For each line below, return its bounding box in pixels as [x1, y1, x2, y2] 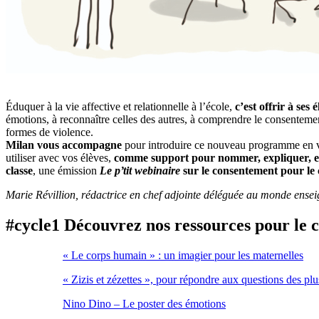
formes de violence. [6, 125, 93, 138]
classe [6, 164, 33, 177]
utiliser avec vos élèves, [6, 151, 114, 164]
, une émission [33, 164, 100, 177]
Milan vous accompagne [6, 138, 125, 151]
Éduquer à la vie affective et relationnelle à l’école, [6, 100, 235, 113]
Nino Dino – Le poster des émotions [63, 297, 226, 310]
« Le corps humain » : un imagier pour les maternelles [63, 249, 303, 261]
